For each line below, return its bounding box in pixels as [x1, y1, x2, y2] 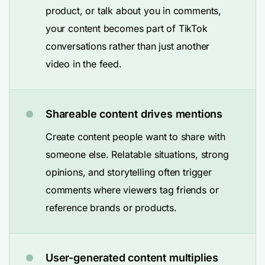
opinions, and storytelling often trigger [46, 166, 212, 178]
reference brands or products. [46, 202, 177, 214]
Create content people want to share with [46, 131, 225, 143]
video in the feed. [46, 58, 122, 70]
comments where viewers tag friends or [46, 184, 219, 196]
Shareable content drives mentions [46, 108, 223, 120]
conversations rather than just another [46, 40, 210, 52]
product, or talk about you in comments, [46, 5, 221, 17]
